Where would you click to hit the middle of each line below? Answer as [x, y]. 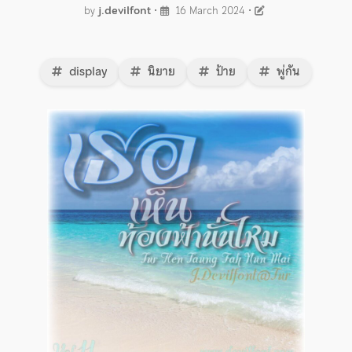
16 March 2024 [209, 10]
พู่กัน [287, 71]
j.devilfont [124, 10]
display [86, 71]
